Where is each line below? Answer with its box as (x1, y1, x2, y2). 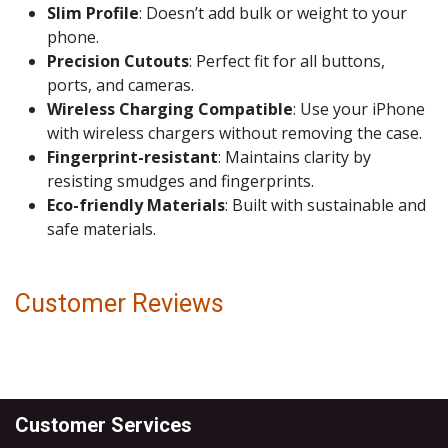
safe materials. (47, 218, 156, 241)
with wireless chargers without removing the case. (47, 122, 422, 145)
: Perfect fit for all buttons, (189, 50, 385, 73)
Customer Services (15, 413, 192, 438)
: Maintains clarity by (218, 146, 371, 169)
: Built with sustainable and (225, 194, 426, 217)
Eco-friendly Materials (47, 194, 225, 217)
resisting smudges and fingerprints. (47, 170, 314, 193)
